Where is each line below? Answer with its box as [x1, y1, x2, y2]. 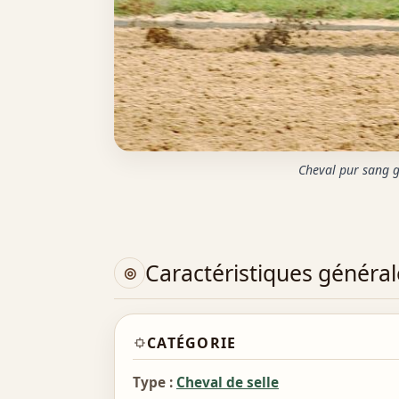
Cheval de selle [176, 373, 279, 393]
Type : [133, 373, 173, 393]
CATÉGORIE [147, 333, 237, 354]
